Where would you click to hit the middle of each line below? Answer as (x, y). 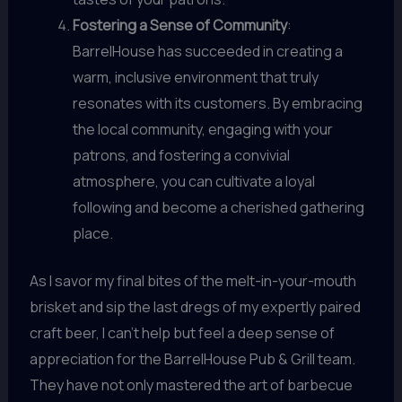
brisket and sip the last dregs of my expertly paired (195, 306)
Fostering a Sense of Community (179, 25)
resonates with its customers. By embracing (217, 103)
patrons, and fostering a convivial (181, 155)
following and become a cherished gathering (218, 207)
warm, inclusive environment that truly (195, 77)
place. (92, 233)
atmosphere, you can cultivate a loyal (193, 181)
